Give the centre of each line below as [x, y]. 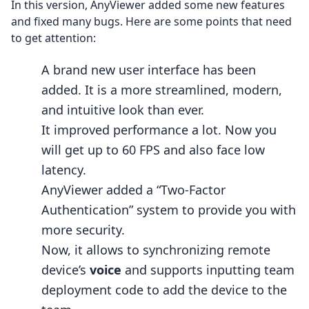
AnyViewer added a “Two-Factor [133, 190]
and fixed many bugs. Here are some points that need [151, 21]
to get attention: [53, 38]
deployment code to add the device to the [164, 290]
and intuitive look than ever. [123, 110]
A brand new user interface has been [149, 70]
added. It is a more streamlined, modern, [162, 90]
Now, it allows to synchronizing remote [156, 250]
